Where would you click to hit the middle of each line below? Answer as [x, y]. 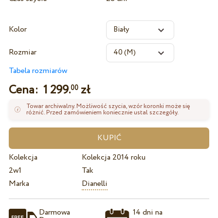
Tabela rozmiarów [38, 71]
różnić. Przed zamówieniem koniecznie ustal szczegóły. [103, 112]
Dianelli [94, 184]
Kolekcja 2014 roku [113, 158]
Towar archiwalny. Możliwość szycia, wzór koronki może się [108, 106]
